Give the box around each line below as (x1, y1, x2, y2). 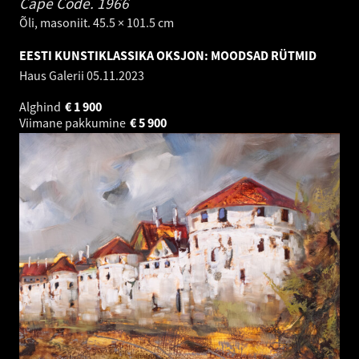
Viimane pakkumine (19, 114, 128, 131)
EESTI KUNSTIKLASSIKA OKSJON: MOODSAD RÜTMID (19, 46, 317, 63)
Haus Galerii (19, 67, 87, 83)
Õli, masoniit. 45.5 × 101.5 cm (19, 14, 174, 30)
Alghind (19, 98, 63, 115)
